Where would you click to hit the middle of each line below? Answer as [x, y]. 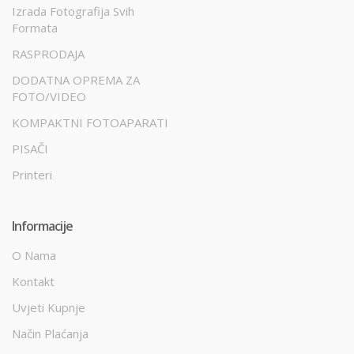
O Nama [34, 255]
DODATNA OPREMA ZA [76, 79]
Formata [35, 27]
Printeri [32, 174]
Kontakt [33, 281]
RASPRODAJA [48, 53]
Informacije [42, 226]
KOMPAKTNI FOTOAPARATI [90, 122]
